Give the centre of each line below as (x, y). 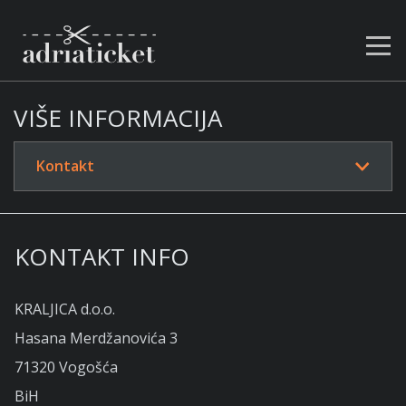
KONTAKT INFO (102, 256)
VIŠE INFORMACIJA (118, 118)
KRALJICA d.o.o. (65, 309)
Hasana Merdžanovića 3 (96, 338)
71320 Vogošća (66, 367)
